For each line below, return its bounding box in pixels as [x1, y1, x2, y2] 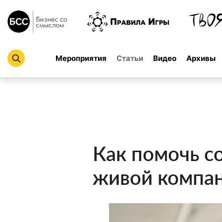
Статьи [116, 53, 143, 63]
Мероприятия [55, 53, 107, 63]
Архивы [186, 53, 216, 63]
